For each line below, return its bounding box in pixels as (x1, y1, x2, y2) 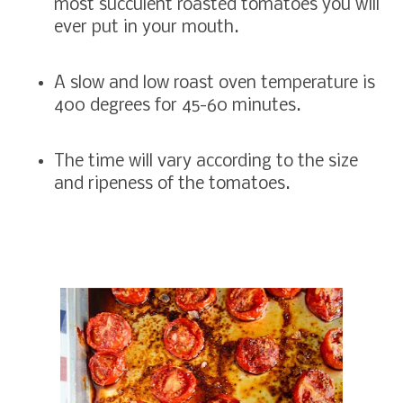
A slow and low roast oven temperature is (54, 74, 375, 93)
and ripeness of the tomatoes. (54, 175, 290, 193)
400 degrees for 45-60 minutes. (54, 96, 309, 115)
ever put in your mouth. (54, 18, 247, 37)
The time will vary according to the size (54, 152, 358, 171)
